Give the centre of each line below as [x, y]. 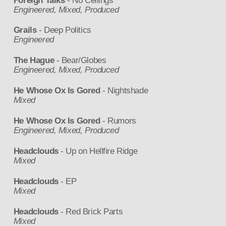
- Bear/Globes [80, 61]
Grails [25, 30]
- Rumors [118, 121]
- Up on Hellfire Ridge [98, 151]
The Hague [34, 61]
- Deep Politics [64, 30]
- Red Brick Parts [91, 211]
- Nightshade [124, 91]
